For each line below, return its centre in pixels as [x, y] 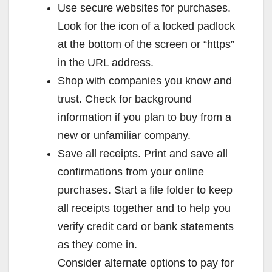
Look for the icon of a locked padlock [146, 26]
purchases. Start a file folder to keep [145, 190]
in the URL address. [106, 62]
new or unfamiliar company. [124, 135]
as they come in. [97, 244]
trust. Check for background [125, 99]
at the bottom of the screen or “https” [146, 44]
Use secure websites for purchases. [144, 8]
